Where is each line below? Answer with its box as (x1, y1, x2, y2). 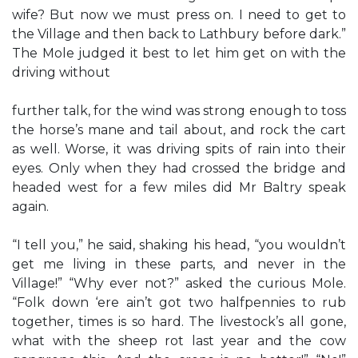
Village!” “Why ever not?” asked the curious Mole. (12, 276, 346, 291)
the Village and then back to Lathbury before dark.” (12, 26, 346, 42)
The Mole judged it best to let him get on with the (12, 46, 346, 61)
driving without (12, 65, 110, 80)
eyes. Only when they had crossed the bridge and (12, 161, 346, 176)
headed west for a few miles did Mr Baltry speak (12, 180, 346, 195)
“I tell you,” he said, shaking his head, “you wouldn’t (12, 237, 346, 253)
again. (12, 199, 49, 214)
